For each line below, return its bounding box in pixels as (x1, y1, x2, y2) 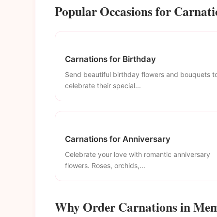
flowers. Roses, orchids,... (65, 161, 145, 170)
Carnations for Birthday (65, 54, 156, 64)
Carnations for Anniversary (65, 134, 170, 144)
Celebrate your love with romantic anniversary (65, 150, 210, 158)
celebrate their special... (65, 81, 141, 90)
